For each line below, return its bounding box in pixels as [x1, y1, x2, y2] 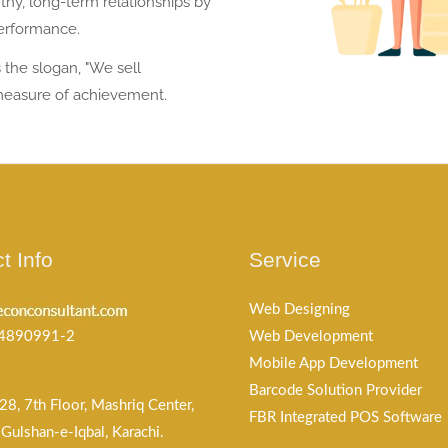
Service [249, 248, 321, 271]
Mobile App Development [249, 356, 418, 371]
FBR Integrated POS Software [249, 410, 442, 425]
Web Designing [249, 302, 350, 317]
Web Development [249, 329, 373, 344]
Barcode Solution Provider [249, 383, 422, 398]
